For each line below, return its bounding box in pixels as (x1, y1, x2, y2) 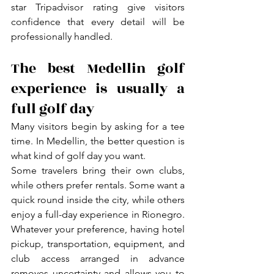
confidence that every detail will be (11, 15, 185, 28)
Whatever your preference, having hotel (11, 223, 185, 235)
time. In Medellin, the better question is (11, 135, 185, 147)
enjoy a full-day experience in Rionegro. (11, 208, 185, 220)
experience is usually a (11, 78, 185, 99)
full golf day (11, 98, 94, 119)
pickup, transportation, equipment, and (11, 237, 185, 250)
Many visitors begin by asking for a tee (11, 120, 185, 132)
